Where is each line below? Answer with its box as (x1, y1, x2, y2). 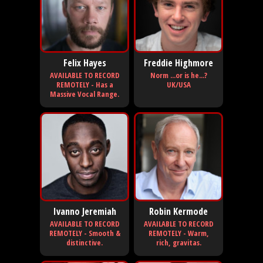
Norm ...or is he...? (150, 69, 207, 80)
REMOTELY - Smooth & (49, 227, 120, 238)
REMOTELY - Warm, (148, 227, 209, 238)
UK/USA (166, 79, 191, 90)
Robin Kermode (149, 204, 208, 218)
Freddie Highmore (144, 56, 213, 69)
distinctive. (66, 237, 103, 248)
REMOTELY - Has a (56, 79, 113, 90)
